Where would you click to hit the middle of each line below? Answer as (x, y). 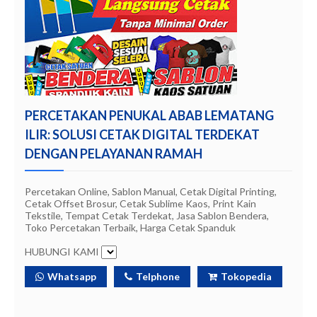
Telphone (158, 276)
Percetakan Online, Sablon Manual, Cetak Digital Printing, (151, 191)
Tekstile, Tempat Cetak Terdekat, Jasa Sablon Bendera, (147, 215)
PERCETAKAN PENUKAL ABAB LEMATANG (149, 115)
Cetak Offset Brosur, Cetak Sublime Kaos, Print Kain (140, 203)
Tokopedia (246, 276)
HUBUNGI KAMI (63, 252)
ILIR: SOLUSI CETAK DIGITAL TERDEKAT (142, 134)
